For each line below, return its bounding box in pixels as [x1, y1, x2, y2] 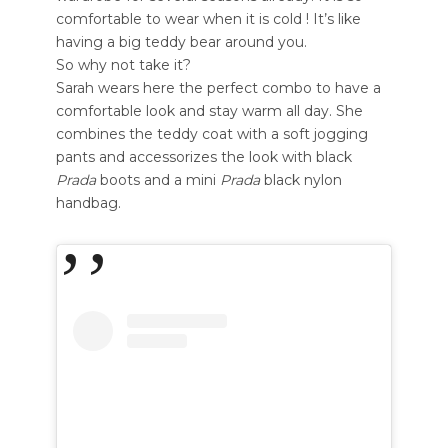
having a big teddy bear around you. [55, 32, 307, 51]
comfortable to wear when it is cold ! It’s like [55, 9, 361, 28]
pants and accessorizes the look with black [55, 147, 352, 166]
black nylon [259, 170, 342, 189]
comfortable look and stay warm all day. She [55, 101, 363, 120]
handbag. [55, 193, 121, 212]
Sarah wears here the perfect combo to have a [55, 78, 381, 97]
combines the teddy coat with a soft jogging [55, 124, 368, 143]
